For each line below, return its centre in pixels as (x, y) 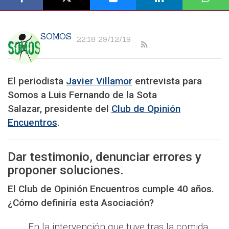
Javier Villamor (99, 81)
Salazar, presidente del (60, 109)
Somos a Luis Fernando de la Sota (82, 95)
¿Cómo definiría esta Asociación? (81, 203)
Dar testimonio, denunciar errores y (105, 157)
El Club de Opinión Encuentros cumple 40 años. (111, 189)
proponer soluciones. (67, 170)
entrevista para (167, 81)
